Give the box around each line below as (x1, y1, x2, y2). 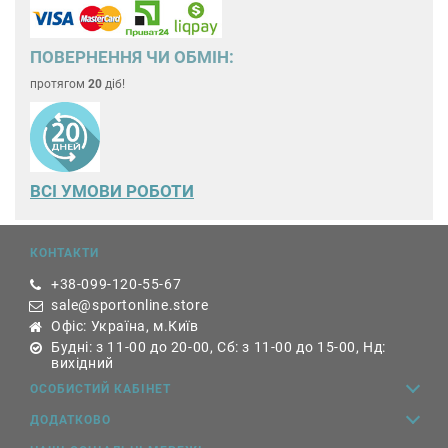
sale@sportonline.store (51, 297, 209, 314)
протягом (30, 77, 88, 92)
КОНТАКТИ (30, 246, 99, 261)
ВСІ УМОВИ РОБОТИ (30, 181, 194, 202)
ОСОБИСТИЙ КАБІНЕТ (30, 382, 171, 397)
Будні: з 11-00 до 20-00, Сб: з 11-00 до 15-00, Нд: (51, 339, 387, 356)
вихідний (51, 355, 114, 372)
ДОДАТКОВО (30, 413, 111, 428)
